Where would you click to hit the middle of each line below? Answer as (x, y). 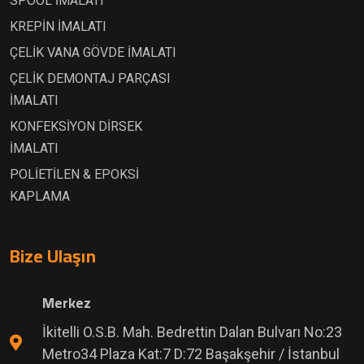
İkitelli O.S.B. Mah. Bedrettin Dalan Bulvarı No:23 (192, 331)
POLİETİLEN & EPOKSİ (74, 174)
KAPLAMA (40, 196)
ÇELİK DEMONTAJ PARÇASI (90, 78)
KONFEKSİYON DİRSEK (76, 126)
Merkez (67, 302)
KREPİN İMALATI (58, 26)
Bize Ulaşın (53, 256)
